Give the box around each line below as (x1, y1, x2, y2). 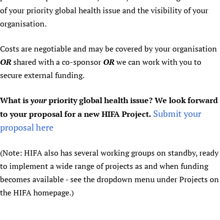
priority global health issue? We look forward (49, 95, 218, 106)
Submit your (153, 108, 201, 119)
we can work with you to (114, 56, 201, 67)
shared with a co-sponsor (11, 56, 103, 67)
